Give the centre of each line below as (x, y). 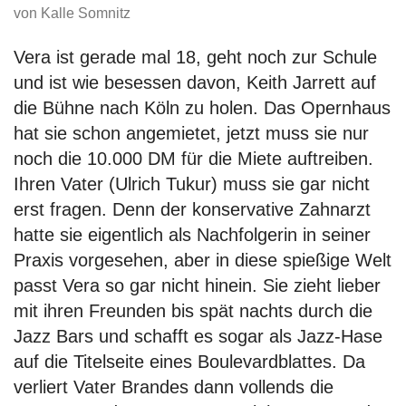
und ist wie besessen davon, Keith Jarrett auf (195, 82)
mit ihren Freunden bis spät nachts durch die (193, 310)
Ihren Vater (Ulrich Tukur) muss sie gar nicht (192, 184)
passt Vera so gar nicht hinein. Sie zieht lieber (197, 285)
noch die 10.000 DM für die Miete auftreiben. (193, 158)
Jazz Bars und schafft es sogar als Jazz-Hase (198, 336)
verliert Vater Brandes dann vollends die (174, 387)
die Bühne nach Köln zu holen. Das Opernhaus (202, 107)
